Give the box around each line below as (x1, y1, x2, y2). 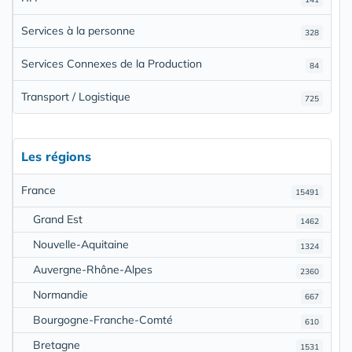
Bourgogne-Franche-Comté (33, 312, 173, 327)
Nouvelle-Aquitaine (33, 236, 129, 251)
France (21, 182, 56, 197)
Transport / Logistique (21, 89, 130, 104)
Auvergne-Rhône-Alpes (33, 262, 152, 277)
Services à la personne (21, 23, 135, 38)
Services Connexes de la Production (21, 56, 202, 71)
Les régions (21, 148, 91, 164)
